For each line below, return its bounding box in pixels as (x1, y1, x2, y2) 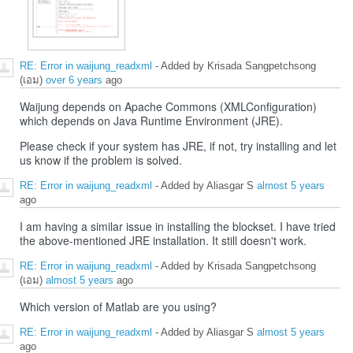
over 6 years (46, 74, 102, 87)
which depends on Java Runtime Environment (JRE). (20, 113, 283, 129)
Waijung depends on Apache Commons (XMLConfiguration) (20, 98, 317, 115)
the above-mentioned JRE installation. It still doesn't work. (20, 232, 307, 249)
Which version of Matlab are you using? (20, 299, 217, 315)
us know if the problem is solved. (20, 152, 182, 169)
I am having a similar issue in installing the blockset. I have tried (20, 218, 336, 235)
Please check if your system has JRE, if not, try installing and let (20, 138, 336, 154)
